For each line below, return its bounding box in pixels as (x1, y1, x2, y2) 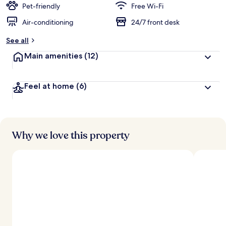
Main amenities (24, 51, 84, 61)
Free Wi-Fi (131, 2, 163, 11)
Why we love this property (12, 129, 130, 142)
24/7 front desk (131, 18, 180, 27)
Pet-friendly (22, 2, 60, 11)
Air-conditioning (22, 18, 74, 27)
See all (6, 36, 29, 45)
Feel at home (24, 81, 76, 91)
